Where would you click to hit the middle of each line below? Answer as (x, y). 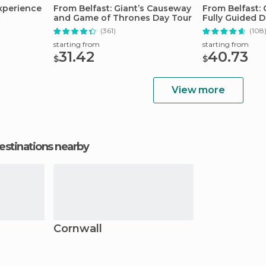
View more (198, 90)
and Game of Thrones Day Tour (123, 18)
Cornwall (78, 229)
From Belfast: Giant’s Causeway (122, 8)
